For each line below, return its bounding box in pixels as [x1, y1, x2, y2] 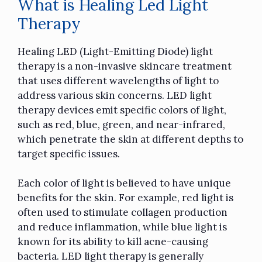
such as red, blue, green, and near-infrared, [18, 118, 225, 131]
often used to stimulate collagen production [18, 206, 227, 219]
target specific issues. [18, 147, 120, 160]
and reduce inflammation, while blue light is [18, 220, 227, 234]
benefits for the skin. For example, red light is [18, 191, 233, 205]
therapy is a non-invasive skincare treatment [18, 59, 232, 73]
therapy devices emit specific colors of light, [18, 103, 226, 116]
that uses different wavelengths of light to [18, 74, 219, 87]
